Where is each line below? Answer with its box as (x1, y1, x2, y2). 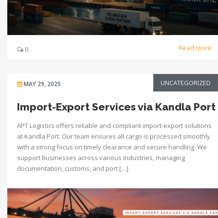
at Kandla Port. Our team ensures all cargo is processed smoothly (17, 131, 210, 141)
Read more (179, 43, 213, 52)
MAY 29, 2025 (24, 79, 61, 88)
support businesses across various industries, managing (17, 153, 185, 162)
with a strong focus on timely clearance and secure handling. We (17, 142, 207, 151)
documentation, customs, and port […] (17, 163, 128, 173)
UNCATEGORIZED (161, 78, 211, 87)
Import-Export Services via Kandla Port (17, 100, 216, 113)
